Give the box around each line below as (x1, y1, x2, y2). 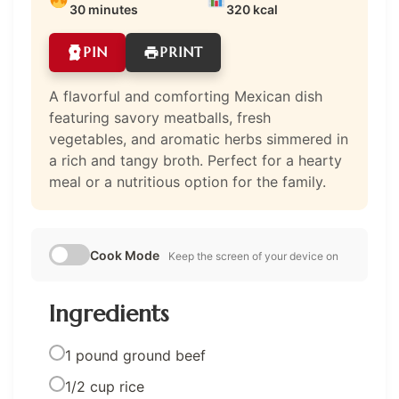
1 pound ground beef (65, 346, 206, 364)
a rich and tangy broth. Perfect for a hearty (49, 151, 342, 169)
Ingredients (49, 297, 168, 328)
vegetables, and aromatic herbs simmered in (49, 129, 348, 148)
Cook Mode (90, 247, 159, 263)
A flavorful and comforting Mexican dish (49, 86, 322, 105)
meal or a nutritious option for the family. (49, 172, 326, 191)
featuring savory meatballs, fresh (49, 108, 271, 126)
